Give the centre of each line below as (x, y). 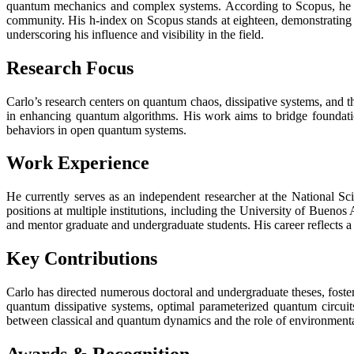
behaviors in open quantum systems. (96, 130)
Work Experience (78, 163)
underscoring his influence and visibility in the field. (135, 34)
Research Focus (70, 68)
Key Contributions (82, 259)
